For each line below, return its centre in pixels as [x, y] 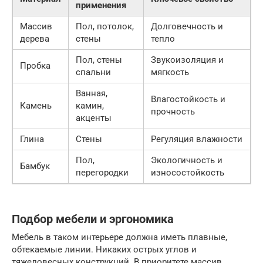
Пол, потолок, [105, 26]
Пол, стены [99, 60]
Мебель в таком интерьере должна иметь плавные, [119, 237]
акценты [94, 118]
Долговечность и [187, 26]
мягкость [170, 72]
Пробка [35, 65]
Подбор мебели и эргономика [93, 219]
